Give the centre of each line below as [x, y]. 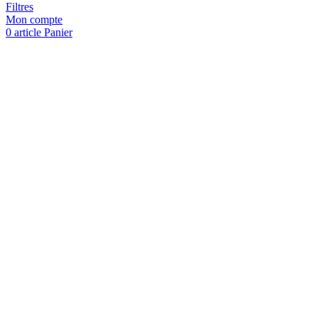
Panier [58, 32]
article [28, 32]
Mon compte [34, 19]
